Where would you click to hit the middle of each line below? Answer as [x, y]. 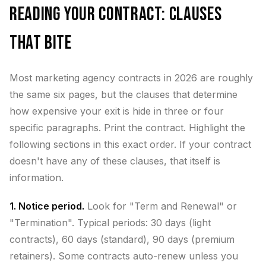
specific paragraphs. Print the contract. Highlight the [127, 128]
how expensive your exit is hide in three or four [117, 111]
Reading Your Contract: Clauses [116, 15]
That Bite [41, 43]
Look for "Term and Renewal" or [161, 206]
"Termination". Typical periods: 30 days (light [110, 223]
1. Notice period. [47, 206]
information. [37, 178]
